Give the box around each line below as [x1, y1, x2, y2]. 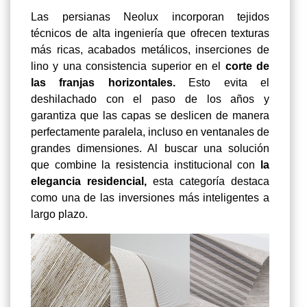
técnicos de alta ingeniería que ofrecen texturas [31, 27, 269, 39]
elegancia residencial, [31, 175, 147, 187]
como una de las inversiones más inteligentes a [31, 191, 269, 204]
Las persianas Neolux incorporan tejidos [31, 10, 269, 23]
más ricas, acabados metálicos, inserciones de [31, 43, 269, 56]
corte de [225, 60, 269, 72]
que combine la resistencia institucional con [31, 158, 260, 171]
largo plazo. [31, 208, 88, 220]
